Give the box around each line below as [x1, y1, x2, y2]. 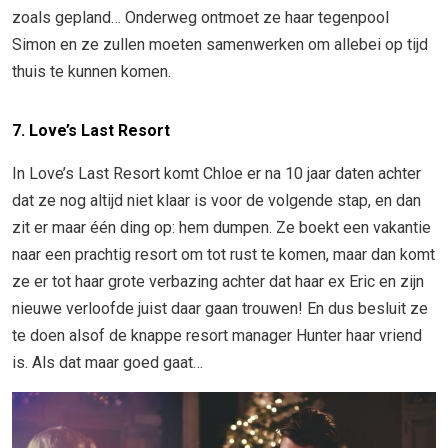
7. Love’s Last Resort [12, 121, 170, 141]
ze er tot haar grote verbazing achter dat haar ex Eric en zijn [12, 272, 424, 292]
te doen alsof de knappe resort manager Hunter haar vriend [12, 326, 422, 346]
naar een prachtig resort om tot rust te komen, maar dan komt [12, 245, 435, 265]
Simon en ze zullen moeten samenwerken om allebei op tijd [12, 35, 428, 55]
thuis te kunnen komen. [12, 62, 171, 82]
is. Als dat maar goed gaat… [12, 353, 207, 373]
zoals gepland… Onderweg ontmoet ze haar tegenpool [12, 8, 389, 28]
